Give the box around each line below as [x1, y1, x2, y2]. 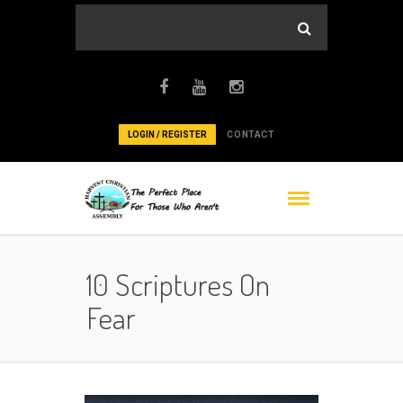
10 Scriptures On [86, 264, 270, 303]
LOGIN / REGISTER [128, 130, 208, 139]
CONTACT [227, 130, 275, 139]
